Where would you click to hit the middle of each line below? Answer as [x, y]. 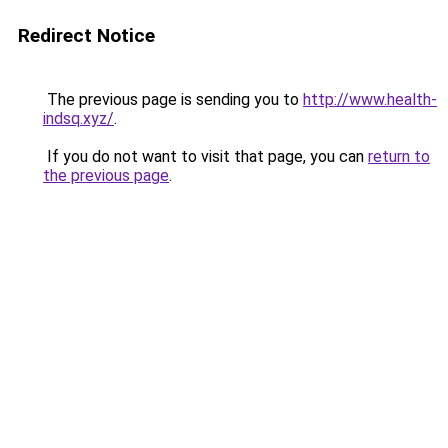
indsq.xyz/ [78, 118]
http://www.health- [370, 99]
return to [399, 156]
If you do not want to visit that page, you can [205, 156]
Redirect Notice [86, 35]
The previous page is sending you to [173, 99]
